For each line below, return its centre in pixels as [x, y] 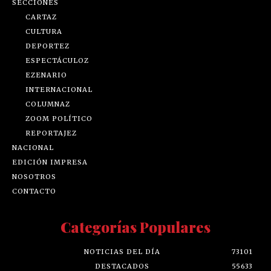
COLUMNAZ [48, 104]
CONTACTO [34, 191]
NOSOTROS [34, 177]
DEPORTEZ [47, 46]
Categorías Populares [135, 227]
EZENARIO [46, 75]
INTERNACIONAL [59, 90]
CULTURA [44, 32]
